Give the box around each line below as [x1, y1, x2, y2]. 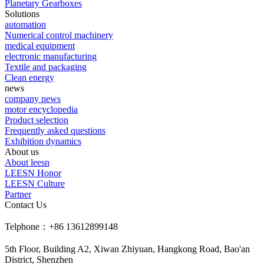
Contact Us [5, 199, 47, 210]
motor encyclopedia [5, 104, 78, 114]
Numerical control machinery [5, 29, 113, 40]
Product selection [5, 114, 68, 125]
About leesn [5, 157, 49, 167]
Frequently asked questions [5, 125, 105, 136]
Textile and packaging [5, 61, 87, 72]
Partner [5, 189, 31, 199]
